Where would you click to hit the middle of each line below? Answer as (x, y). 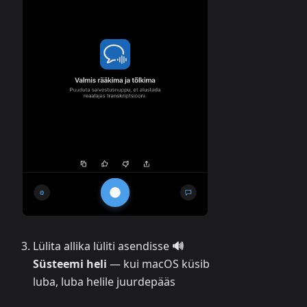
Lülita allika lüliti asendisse (102, 246)
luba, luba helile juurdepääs (104, 282)
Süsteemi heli (70, 264)
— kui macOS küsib (158, 264)
